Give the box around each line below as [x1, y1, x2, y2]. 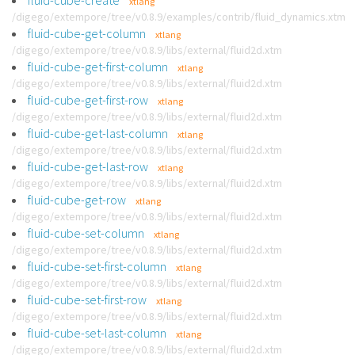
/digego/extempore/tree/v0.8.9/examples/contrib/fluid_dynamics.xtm [12, 10, 345, 24]
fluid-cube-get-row [28, 192, 126, 208]
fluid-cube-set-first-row [28, 292, 147, 307]
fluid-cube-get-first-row [28, 92, 148, 108]
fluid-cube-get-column [28, 25, 146, 41]
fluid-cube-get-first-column [28, 59, 168, 74]
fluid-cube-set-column [28, 225, 144, 241]
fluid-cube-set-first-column [28, 258, 166, 274]
